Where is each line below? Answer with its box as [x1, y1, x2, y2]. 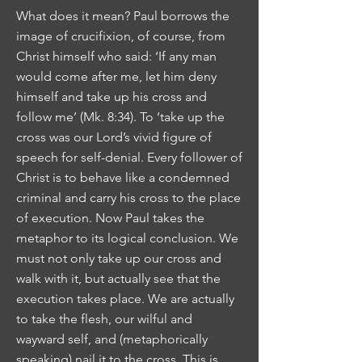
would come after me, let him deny [16, 69, 217, 84]
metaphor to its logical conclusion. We [16, 230, 238, 246]
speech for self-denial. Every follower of [16, 149, 242, 165]
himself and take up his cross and [16, 89, 207, 104]
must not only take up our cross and [16, 250, 221, 266]
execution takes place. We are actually [16, 291, 234, 306]
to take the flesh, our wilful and [16, 311, 192, 326]
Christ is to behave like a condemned [16, 170, 229, 185]
